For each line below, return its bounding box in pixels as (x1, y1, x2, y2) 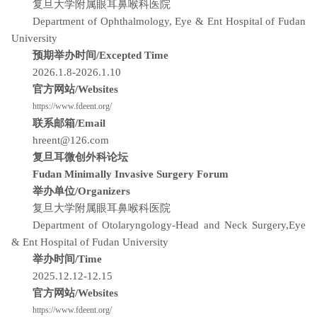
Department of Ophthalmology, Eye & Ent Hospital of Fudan (33, 16, 306, 27)
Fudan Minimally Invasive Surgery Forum (33, 168, 229, 180)
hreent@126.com (33, 134, 109, 146)
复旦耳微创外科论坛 (33, 151, 128, 163)
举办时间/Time (33, 253, 105, 265)
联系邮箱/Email (33, 117, 108, 129)
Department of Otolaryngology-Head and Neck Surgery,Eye (33, 219, 306, 231)
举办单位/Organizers (33, 185, 133, 197)
